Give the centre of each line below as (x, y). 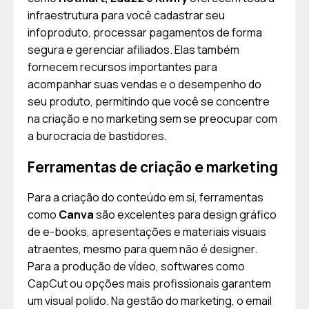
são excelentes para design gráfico (185, 215)
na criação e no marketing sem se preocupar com (152, 119)
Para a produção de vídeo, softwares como (136, 267)
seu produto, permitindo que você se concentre (149, 102)
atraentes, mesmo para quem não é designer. (142, 249)
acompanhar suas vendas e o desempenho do (144, 84)
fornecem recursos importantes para (122, 67)
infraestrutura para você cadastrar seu (126, 16)
